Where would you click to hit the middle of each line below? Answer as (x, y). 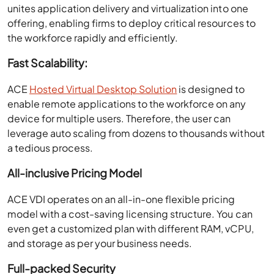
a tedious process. (51, 147)
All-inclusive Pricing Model (76, 172)
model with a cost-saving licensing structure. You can (130, 213)
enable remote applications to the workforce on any (127, 103)
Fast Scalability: (49, 62)
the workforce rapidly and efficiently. (94, 37)
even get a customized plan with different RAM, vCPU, (131, 228)
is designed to (211, 89)
